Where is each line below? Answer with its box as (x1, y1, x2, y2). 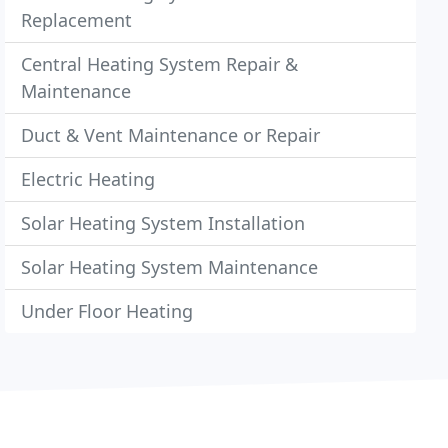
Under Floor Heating (21, 299, 194, 323)
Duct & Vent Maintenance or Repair (21, 123, 321, 147)
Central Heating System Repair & (21, 52, 299, 76)
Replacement (21, 8, 133, 32)
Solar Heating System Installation (21, 211, 306, 235)
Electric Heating (21, 167, 156, 191)
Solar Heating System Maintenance (21, 255, 319, 279)
